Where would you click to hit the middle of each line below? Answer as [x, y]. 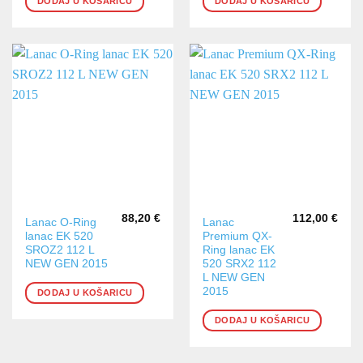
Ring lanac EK [239, 250]
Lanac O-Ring [61, 222]
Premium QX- [238, 236]
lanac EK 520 [60, 236]
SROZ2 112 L [60, 250]
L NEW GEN [234, 277]
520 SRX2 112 [240, 263]
